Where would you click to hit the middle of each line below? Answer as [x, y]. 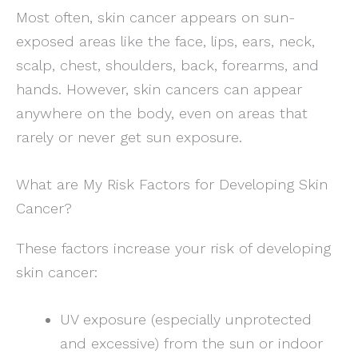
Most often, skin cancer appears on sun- [156, 17]
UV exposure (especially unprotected [185, 320]
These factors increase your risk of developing [173, 249]
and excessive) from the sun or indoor [191, 344]
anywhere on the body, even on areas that [162, 113]
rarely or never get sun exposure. [129, 137]
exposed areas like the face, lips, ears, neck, [165, 41]
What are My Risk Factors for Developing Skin [172, 185]
